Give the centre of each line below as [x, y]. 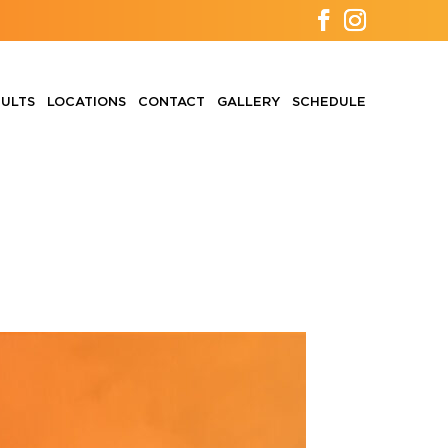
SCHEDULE [329, 102]
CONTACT [171, 102]
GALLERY [248, 102]
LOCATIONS [86, 102]
